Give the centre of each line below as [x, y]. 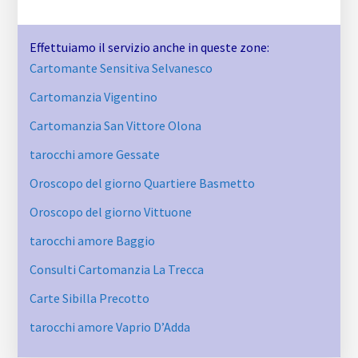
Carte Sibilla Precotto [90, 298]
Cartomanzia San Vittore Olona [116, 126]
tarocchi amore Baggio [93, 241]
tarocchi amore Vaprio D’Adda [110, 327]
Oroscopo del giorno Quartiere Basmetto [143, 183]
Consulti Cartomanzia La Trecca [117, 270]
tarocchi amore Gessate [95, 155]
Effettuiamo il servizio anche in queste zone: [150, 48]
